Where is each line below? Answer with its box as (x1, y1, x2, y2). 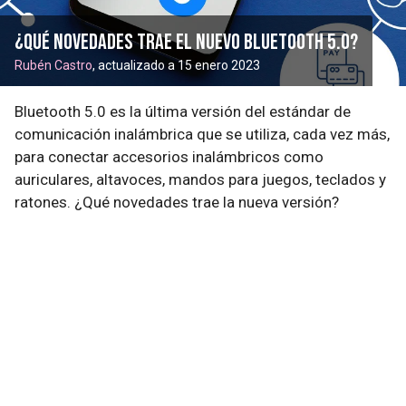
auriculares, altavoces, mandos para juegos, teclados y (14, 170, 386, 188)
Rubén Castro (14, 58, 92, 72)
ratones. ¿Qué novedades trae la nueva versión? (14, 193, 339, 211)
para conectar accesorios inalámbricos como (14, 148, 324, 166)
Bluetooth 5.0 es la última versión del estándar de (14, 102, 351, 121)
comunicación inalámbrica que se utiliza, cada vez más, (14, 125, 390, 143)
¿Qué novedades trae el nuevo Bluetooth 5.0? (14, 29, 358, 55)
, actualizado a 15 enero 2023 (92, 58, 260, 72)
